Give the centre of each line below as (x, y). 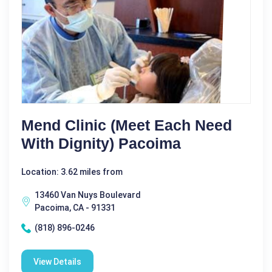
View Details (57, 262)
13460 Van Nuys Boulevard (88, 195)
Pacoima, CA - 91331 (75, 208)
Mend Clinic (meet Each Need (127, 125)
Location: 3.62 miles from (72, 172)
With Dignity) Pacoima (101, 143)
